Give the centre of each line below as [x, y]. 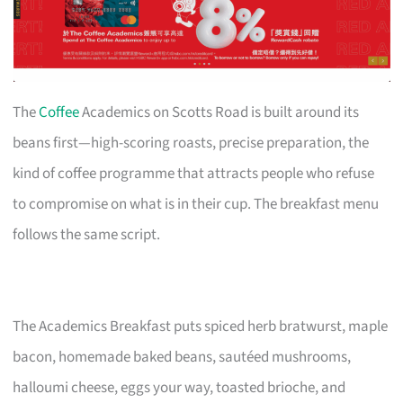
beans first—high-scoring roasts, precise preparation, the [191, 143]
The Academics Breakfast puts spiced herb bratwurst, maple [201, 326]
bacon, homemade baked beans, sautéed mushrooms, [182, 357]
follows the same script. [87, 234]
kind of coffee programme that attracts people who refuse [194, 173]
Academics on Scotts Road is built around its [219, 112]
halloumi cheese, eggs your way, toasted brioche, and [179, 387]
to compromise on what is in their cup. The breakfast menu [196, 204]
